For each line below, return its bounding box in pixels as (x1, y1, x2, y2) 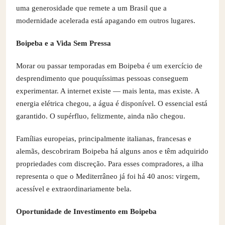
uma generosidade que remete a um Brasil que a (16, 4, 167, 12)
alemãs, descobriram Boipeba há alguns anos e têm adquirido (16, 147, 208, 155)
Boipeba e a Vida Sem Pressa (16, 39, 111, 47)
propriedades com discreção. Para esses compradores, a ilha (16, 159, 203, 168)
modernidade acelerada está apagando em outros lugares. (16, 16, 195, 25)
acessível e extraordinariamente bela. (16, 184, 132, 193)
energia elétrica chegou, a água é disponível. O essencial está (16, 99, 207, 107)
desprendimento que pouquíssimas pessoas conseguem (16, 74, 188, 82)
